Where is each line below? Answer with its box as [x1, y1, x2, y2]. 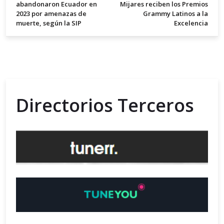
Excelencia [174, 18, 208, 28]
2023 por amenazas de [16, 9, 86, 18]
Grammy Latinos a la [143, 9, 208, 18]
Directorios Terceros [16, 93, 194, 118]
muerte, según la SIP [16, 18, 81, 28]
